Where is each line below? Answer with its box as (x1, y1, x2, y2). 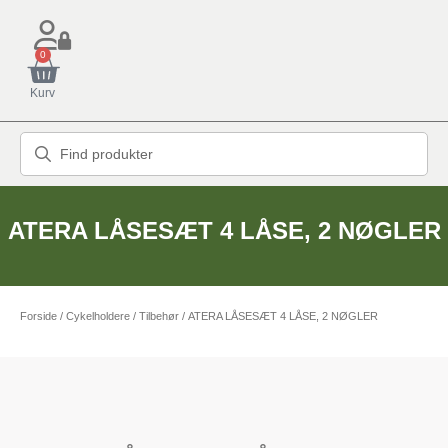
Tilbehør (139, 310, 179, 322)
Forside (20, 310, 57, 322)
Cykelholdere (66, 310, 130, 322)
